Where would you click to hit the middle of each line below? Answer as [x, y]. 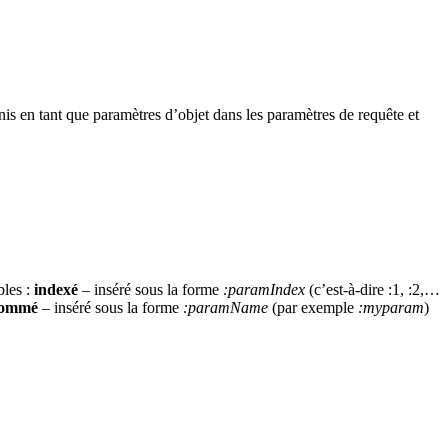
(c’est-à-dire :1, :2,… [372, 290]
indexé [56, 290]
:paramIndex [264, 290]
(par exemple [313, 308]
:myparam [391, 308]
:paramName [225, 308]
